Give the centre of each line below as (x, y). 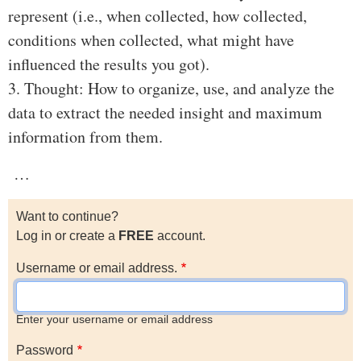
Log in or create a (67, 236)
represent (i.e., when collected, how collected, (158, 16)
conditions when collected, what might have (151, 40)
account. (180, 236)
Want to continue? (67, 217)
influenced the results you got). (109, 64)
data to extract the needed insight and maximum (165, 113)
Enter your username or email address (114, 320)
